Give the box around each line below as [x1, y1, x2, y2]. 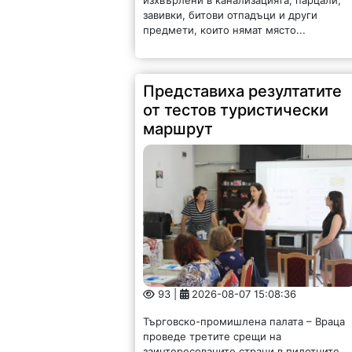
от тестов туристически [143, 100, 329, 119]
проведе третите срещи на [143, 330, 282, 343]
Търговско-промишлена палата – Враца [143, 315, 346, 328]
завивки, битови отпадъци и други [143, 8, 318, 21]
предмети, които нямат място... [143, 23, 306, 36]
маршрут [143, 119, 214, 138]
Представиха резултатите [143, 81, 343, 101]
